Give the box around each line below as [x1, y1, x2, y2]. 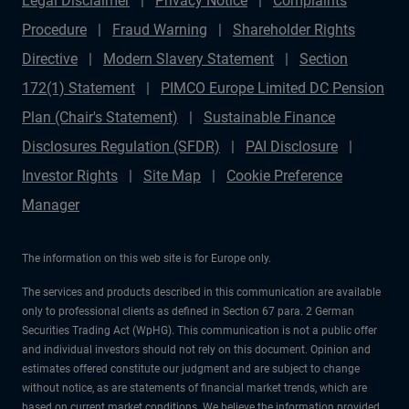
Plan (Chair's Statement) [22, 109, 178, 126]
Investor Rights [22, 167, 118, 184]
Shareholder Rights [233, 21, 355, 38]
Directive [22, 50, 78, 68]
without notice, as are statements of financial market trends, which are [22, 382, 367, 394]
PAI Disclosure [246, 138, 338, 155]
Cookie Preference [226, 167, 342, 184]
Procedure [22, 21, 87, 38]
